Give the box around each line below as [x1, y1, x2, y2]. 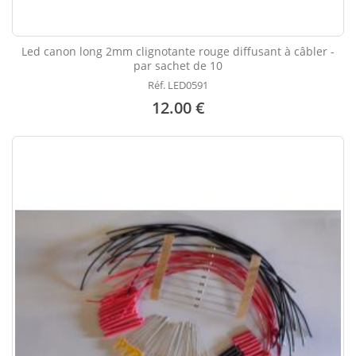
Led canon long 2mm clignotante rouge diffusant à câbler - [21, 44, 335, 60]
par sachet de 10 [133, 58, 222, 74]
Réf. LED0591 [148, 78, 208, 93]
